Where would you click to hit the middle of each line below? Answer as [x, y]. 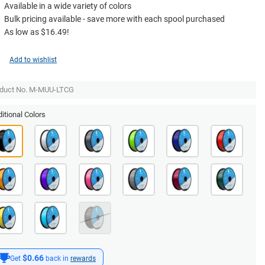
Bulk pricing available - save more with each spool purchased [114, 19]
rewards [83, 258]
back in [57, 258]
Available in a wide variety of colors [68, 6]
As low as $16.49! [37, 32]
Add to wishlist [33, 60]
